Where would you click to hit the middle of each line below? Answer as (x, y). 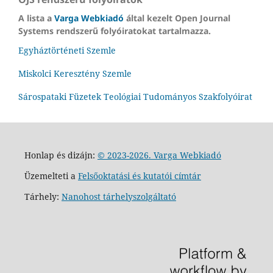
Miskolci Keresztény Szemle (75, 73)
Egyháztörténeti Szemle (67, 50)
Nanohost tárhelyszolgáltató (119, 196)
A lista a (36, 18)
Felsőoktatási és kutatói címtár (139, 175)
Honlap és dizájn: (61, 155)
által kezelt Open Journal (177, 18)
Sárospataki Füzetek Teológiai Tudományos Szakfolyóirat (135, 96)
